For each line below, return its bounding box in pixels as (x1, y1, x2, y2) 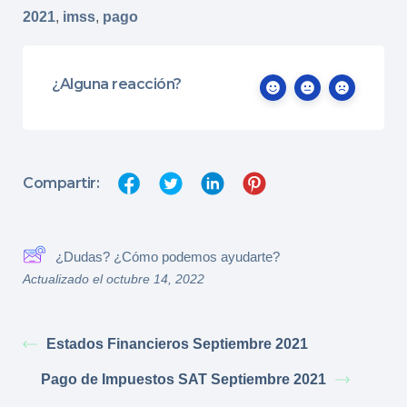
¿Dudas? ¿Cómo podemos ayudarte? (55, 249, 280, 265)
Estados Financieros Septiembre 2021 (46, 336, 308, 352)
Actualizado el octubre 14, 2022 (23, 272, 204, 287)
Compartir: (23, 174, 100, 193)
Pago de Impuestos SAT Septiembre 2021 (41, 372, 326, 388)
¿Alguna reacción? (52, 75, 182, 94)
